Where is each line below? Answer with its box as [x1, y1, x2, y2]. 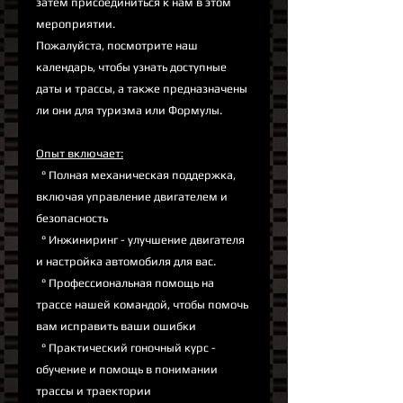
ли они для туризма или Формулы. [36, 103, 222, 118]
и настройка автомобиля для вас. [36, 255, 216, 269]
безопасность [36, 211, 108, 226]
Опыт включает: [36, 147, 123, 161]
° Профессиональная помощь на [36, 276, 214, 291]
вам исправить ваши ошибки [36, 319, 196, 334]
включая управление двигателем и [36, 190, 228, 204]
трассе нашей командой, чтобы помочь [36, 298, 248, 312]
